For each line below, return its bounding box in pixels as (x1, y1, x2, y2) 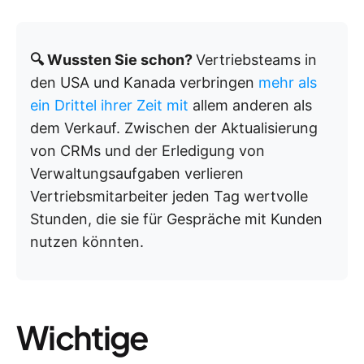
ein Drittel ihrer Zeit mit (30, 97, 188, 115)
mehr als (258, 74, 317, 92)
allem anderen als (188, 97, 312, 115)
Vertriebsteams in (196, 51, 317, 69)
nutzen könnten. (30, 233, 144, 251)
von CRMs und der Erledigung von (30, 142, 265, 160)
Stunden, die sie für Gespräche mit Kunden (30, 210, 323, 228)
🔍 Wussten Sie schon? (30, 51, 196, 69)
